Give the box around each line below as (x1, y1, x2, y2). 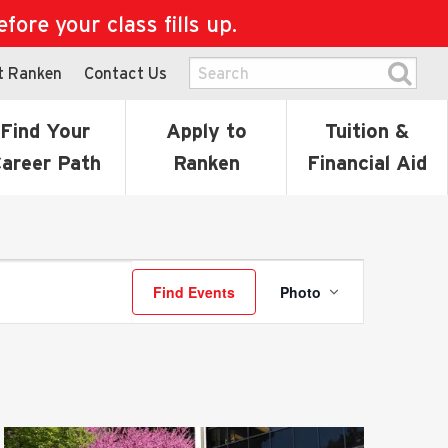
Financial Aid (307, 152, 427, 174)
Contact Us (84, 63, 167, 82)
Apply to (165, 120, 247, 142)
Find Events (153, 282, 235, 302)
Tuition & (325, 120, 409, 142)
